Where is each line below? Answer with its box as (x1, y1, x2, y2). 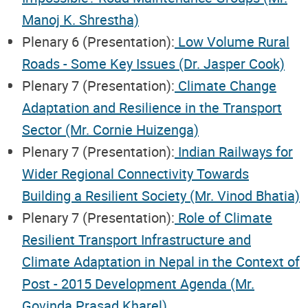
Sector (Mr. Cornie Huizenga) (22, 120, 199, 139)
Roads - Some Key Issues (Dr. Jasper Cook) (22, 54, 285, 73)
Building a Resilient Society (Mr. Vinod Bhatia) (22, 186, 300, 205)
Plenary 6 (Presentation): (22, 32, 175, 51)
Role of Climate (175, 208, 272, 227)
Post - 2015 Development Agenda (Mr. (22, 274, 254, 293)
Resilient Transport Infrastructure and (22, 230, 251, 249)
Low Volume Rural (175, 32, 289, 51)
